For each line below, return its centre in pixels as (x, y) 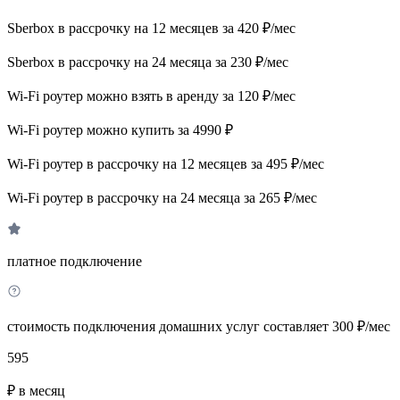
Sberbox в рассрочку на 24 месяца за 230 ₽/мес (148, 62)
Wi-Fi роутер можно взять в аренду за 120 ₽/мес (151, 96)
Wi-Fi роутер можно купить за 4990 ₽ (120, 129)
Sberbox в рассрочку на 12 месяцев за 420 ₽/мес (151, 28)
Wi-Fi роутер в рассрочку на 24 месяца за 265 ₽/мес (162, 197)
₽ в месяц (36, 390)
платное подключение (75, 261)
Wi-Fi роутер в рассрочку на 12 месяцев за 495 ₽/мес (166, 163)
